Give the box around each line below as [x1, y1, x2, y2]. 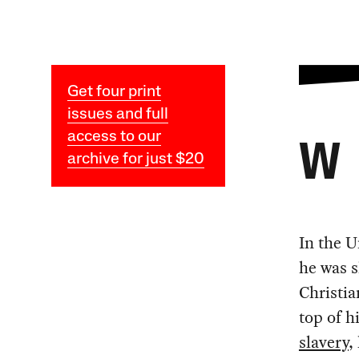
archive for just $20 [67, 151, 204, 167]
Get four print [67, 83, 161, 100]
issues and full [67, 106, 168, 123]
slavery [298, 329, 349, 354]
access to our [67, 128, 161, 145]
